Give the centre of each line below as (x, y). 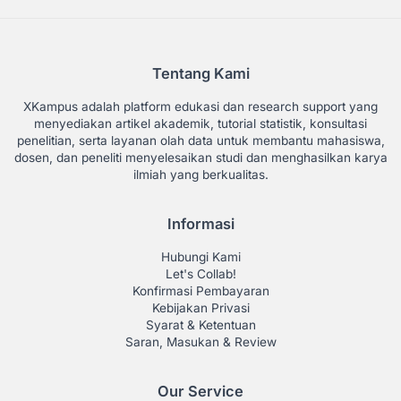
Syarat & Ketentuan (200, 325)
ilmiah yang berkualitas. (200, 175)
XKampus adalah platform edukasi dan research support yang (200, 107)
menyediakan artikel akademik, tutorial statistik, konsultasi (200, 124)
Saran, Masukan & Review (200, 342)
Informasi (200, 224)
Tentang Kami (200, 74)
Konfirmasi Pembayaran (200, 291)
